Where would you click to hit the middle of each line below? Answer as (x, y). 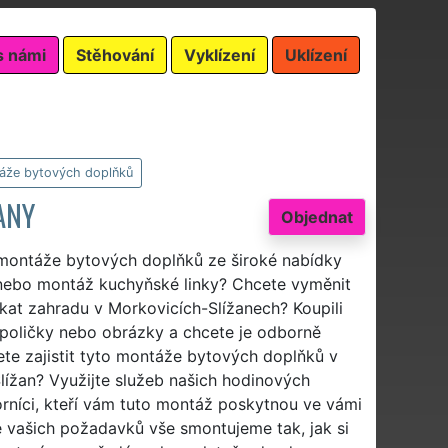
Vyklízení (219, 55)
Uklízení (316, 55)
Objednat (317, 216)
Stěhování (115, 55)
